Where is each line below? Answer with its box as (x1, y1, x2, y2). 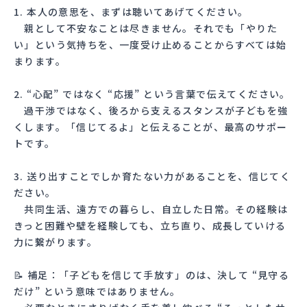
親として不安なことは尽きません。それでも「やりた (14, 21, 278, 35)
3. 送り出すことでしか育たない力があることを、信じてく (14, 169, 291, 183)
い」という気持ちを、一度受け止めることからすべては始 (14, 37, 287, 51)
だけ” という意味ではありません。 (14, 284, 181, 298)
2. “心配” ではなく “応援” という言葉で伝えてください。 (14, 86, 291, 101)
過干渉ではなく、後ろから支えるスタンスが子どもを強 (14, 103, 288, 117)
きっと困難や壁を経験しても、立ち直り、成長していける (14, 218, 286, 232)
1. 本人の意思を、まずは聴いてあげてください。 (14, 4, 249, 19)
